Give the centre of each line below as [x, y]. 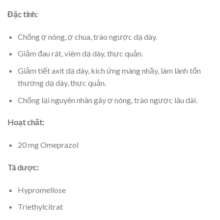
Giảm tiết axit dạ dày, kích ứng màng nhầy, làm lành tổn [109, 71]
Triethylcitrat [40, 207]
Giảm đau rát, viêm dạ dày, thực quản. [80, 54]
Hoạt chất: [26, 122]
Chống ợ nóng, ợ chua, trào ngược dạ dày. [87, 36]
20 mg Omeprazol [48, 145]
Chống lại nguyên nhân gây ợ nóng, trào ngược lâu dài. [107, 100]
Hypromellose [41, 190]
